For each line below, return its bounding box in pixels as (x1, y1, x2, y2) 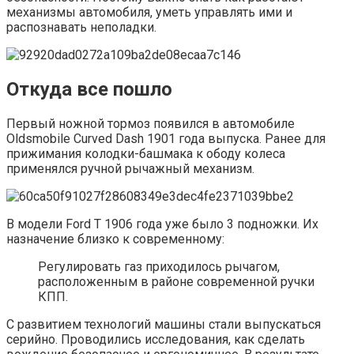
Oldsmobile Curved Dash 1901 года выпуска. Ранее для (6, 131, 326, 147)
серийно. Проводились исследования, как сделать (6, 332, 305, 348)
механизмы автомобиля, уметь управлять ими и (6, 5, 292, 21)
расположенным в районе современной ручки (38, 274, 314, 290)
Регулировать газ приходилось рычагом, (38, 259, 280, 275)
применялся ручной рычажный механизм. (6, 161, 254, 177)
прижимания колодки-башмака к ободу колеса (6, 146, 285, 162)
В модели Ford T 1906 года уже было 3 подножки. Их (6, 217, 318, 232)
